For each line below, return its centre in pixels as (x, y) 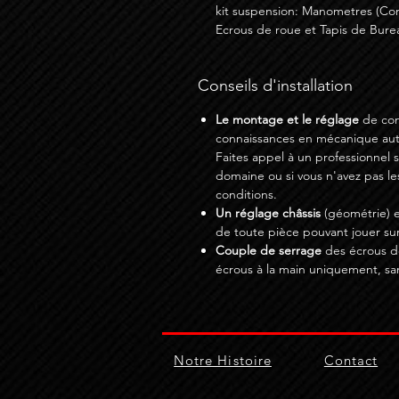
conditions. (246, 195)
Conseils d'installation (275, 86)
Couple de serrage (269, 251)
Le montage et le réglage (287, 120)
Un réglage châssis (268, 213)
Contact (351, 361)
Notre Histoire (223, 361)
